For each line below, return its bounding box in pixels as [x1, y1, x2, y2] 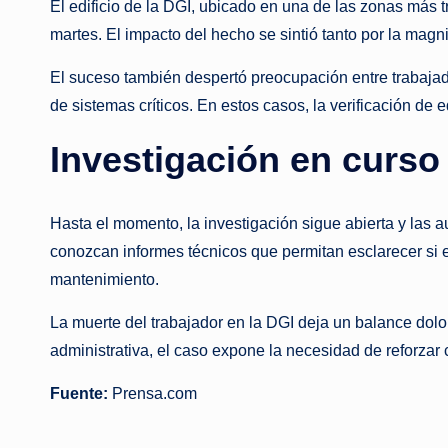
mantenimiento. [50, 270, 159, 288]
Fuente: [50, 384, 108, 402]
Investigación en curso [50, 138, 440, 180]
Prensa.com [108, 384, 197, 402]
